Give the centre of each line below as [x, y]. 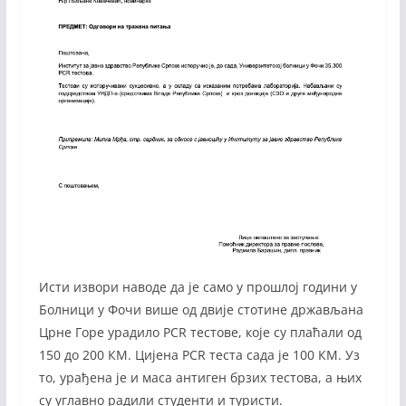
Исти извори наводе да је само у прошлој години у [198, 286]
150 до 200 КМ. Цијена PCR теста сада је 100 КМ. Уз [199, 354]
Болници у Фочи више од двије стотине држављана [201, 309]
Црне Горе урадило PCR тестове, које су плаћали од [200, 332]
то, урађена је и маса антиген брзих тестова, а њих [200, 377]
